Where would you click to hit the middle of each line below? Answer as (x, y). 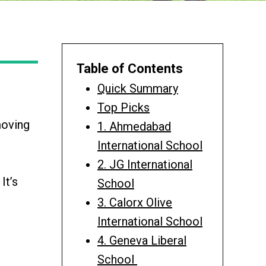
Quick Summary (138, 89)
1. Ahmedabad (134, 127)
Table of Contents (130, 69)
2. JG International (145, 165)
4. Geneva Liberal (142, 241)
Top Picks (123, 108)
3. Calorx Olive (135, 203)
